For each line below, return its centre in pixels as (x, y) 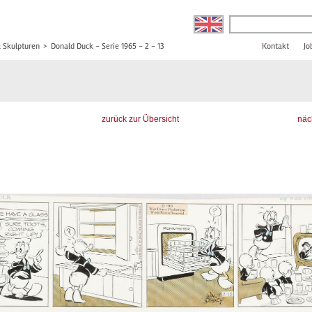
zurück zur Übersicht (141, 119)
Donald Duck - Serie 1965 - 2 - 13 (108, 46)
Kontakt (275, 46)
